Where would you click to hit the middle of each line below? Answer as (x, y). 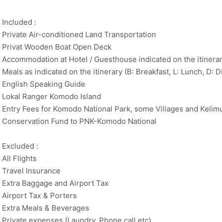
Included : (19, 22)
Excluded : (20, 146)
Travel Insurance (31, 171)
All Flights (19, 159)
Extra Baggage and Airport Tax (55, 183)
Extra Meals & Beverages (46, 208)
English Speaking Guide (44, 84)
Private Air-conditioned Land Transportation (79, 34)
